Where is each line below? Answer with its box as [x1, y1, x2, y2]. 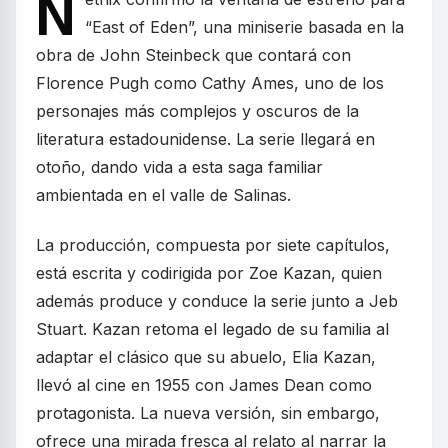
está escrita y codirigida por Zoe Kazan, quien [36, 263, 382, 284]
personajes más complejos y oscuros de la [36, 101, 359, 122]
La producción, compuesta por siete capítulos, [36, 235, 390, 256]
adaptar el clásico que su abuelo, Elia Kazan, [36, 347, 376, 368]
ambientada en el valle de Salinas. [36, 185, 291, 206]
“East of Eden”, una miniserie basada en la [85, 17, 404, 38]
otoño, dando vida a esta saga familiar [36, 157, 323, 178]
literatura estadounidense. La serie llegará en [36, 129, 375, 150]
